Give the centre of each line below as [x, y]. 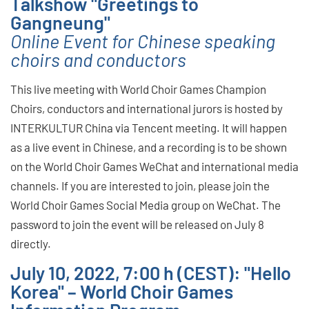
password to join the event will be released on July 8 [137, 224]
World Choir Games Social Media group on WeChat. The [146, 205]
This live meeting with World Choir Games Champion [138, 89]
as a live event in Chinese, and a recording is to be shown [149, 147]
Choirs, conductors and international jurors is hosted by [147, 108]
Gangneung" [62, 22]
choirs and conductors [98, 59]
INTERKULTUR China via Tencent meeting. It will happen [149, 127]
